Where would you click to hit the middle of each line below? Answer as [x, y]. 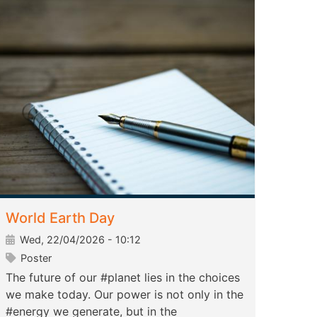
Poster [35, 258]
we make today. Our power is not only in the [125, 295]
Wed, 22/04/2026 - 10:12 [79, 240]
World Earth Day [60, 218]
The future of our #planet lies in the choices [123, 278]
